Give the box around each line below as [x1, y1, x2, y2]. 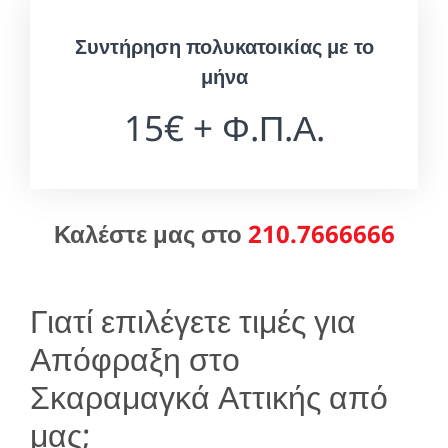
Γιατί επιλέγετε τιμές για [30, 298, 356, 342]
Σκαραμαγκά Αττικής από [30, 374, 388, 418]
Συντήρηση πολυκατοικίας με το [74, 32, 374, 60]
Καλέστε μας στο [53, 216, 248, 250]
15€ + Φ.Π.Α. [123, 103, 325, 151]
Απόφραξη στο [30, 336, 240, 380]
